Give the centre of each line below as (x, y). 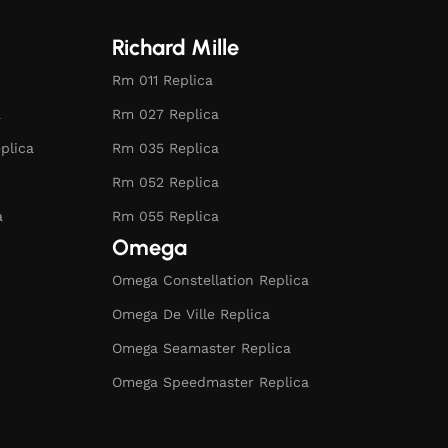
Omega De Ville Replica (191, 313)
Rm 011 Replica (162, 79)
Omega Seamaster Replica (201, 347)
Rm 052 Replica (165, 181)
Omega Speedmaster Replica (210, 381)
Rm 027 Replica (165, 113)
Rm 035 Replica (165, 147)
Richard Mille (175, 47)
